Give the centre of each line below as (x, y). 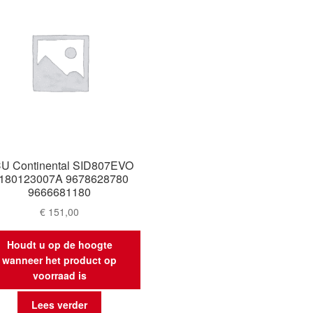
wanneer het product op (60, 260)
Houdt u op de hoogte (59, 244)
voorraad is (59, 275)
